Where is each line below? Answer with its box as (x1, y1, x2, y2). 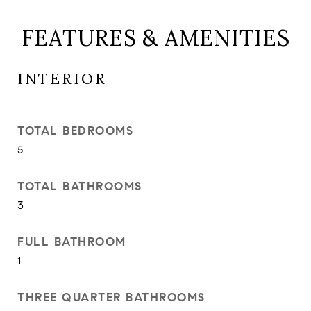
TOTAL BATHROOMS (17, 179, 142, 194)
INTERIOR (17, 69, 107, 88)
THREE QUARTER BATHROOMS (17, 290, 205, 305)
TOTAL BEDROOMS (17, 124, 133, 138)
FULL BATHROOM (17, 235, 126, 249)
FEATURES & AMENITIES (21, 24, 290, 52)
